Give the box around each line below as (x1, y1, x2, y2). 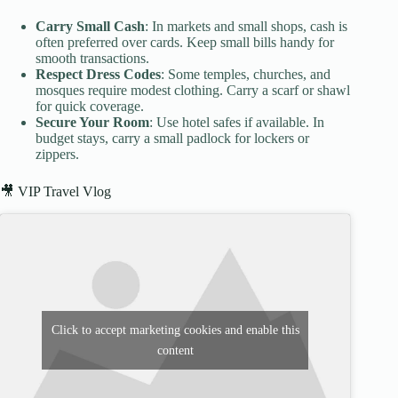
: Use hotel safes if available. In (149, 115, 324, 131)
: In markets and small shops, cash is (145, 19, 347, 35)
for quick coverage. (36, 99, 144, 115)
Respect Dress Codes (36, 67, 161, 83)
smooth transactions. (36, 51, 149, 67)
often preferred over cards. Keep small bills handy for (36, 35, 334, 51)
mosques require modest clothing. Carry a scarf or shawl (36, 83, 350, 99)
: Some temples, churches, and (161, 67, 330, 83)
